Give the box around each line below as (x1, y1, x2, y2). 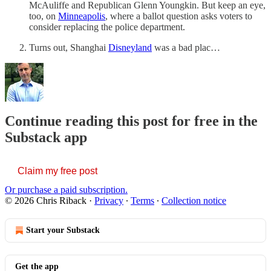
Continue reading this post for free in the (5, 113, 258, 129)
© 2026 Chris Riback (5, 195, 87, 206)
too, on (29, 10, 58, 21)
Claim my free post (18, 166, 97, 177)
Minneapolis (58, 10, 105, 21)
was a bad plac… (152, 42, 220, 53)
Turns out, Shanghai (29, 42, 108, 53)
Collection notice (162, 195, 226, 206)
